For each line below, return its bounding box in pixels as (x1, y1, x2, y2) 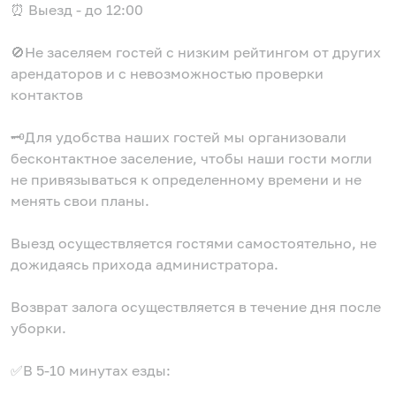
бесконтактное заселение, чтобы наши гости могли (11, 148, 372, 167)
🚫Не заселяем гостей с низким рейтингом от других (11, 42, 381, 61)
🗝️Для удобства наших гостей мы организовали (11, 127, 346, 146)
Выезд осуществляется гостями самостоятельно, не (11, 233, 377, 252)
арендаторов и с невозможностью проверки (11, 64, 324, 82)
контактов (11, 85, 83, 103)
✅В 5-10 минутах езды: (11, 361, 171, 379)
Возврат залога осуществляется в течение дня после (11, 297, 381, 316)
